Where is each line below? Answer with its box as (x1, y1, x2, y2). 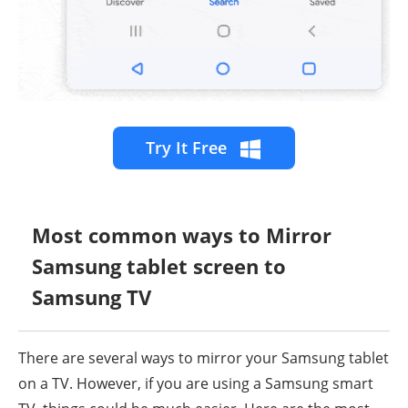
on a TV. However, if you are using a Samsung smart (18, 373, 373, 394)
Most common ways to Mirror (32, 221, 331, 250)
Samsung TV (32, 283, 151, 311)
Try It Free (146, 137, 231, 159)
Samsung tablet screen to (32, 252, 286, 280)
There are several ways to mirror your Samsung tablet (18, 348, 389, 369)
